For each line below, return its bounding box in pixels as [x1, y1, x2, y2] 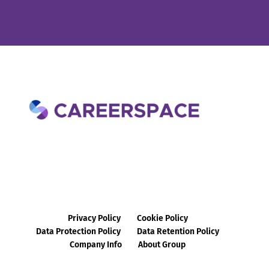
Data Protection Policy [36, 226, 121, 237]
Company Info [70, 239, 122, 250]
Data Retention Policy [137, 226, 220, 237]
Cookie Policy [136, 213, 188, 223]
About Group [138, 239, 186, 250]
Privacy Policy [67, 213, 121, 223]
